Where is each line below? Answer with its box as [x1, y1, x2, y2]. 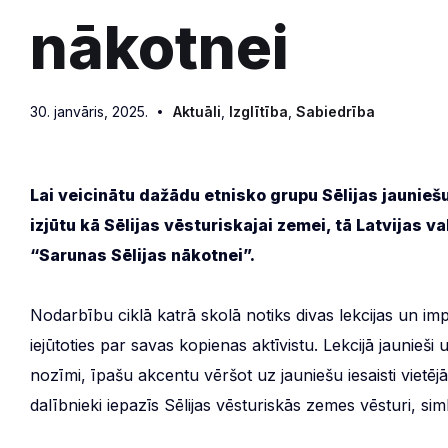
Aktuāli [173, 103, 221, 120]
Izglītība [229, 103, 288, 120]
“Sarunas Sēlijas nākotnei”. [30, 245, 255, 265]
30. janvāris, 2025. [30, 103, 148, 120]
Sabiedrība [296, 103, 375, 120]
